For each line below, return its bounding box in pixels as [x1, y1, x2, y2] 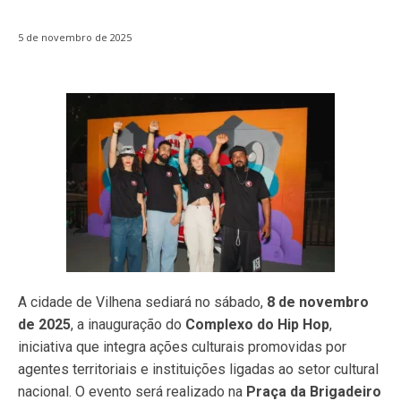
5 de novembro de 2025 [18, 30, 132, 45]
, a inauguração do [71, 316, 185, 334]
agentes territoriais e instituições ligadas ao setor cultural [18, 361, 379, 379]
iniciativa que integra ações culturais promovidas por [18, 338, 346, 356]
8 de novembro [267, 294, 369, 311]
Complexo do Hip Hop [185, 316, 329, 334]
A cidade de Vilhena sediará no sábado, [18, 294, 267, 311]
